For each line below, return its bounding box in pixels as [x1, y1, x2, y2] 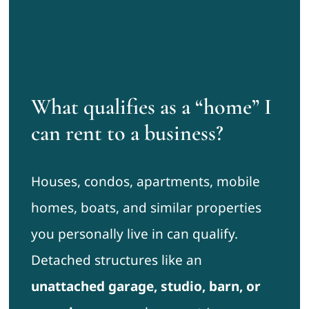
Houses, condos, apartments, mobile [30, 172, 260, 191]
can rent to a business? [30, 119, 223, 147]
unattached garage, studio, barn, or [30, 277, 261, 296]
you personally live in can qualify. [30, 225, 238, 243]
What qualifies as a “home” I [30, 93, 272, 121]
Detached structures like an [30, 251, 202, 270]
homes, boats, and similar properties [30, 199, 261, 217]
